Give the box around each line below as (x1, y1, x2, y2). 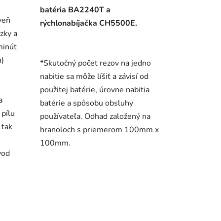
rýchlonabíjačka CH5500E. (39, 18, 137, 29)
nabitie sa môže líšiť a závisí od (39, 71, 148, 82)
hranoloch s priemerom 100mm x (39, 124, 159, 136)
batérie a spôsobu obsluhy (39, 98, 133, 109)
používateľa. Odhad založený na (39, 111, 150, 122)
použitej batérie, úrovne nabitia (39, 84, 149, 96)
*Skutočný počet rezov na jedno (39, 58, 151, 69)
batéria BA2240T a (39, 4, 110, 16)
